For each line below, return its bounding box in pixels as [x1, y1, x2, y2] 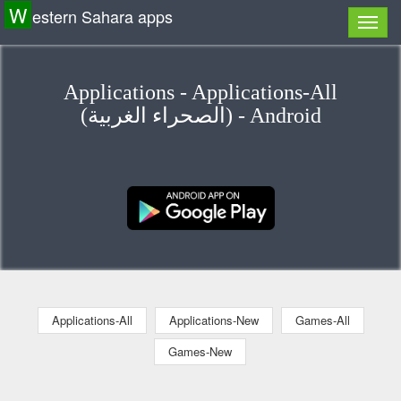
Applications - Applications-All [64, 81, 337, 104]
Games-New [168, 342, 232, 360]
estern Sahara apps [32, 4, 173, 28]
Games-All [294, 311, 350, 328]
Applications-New [168, 311, 259, 328]
